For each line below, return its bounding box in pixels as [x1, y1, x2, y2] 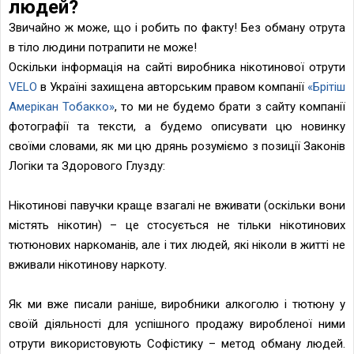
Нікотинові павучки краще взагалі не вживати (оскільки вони [9, 198, 345, 213]
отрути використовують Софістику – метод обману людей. [9, 336, 345, 351]
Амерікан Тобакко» [9, 99, 115, 114]
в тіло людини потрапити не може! [9, 40, 197, 55]
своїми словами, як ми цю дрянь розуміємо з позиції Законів [9, 138, 345, 153]
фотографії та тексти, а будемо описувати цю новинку [9, 119, 345, 134]
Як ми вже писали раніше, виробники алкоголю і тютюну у [9, 296, 345, 311]
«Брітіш [307, 79, 345, 94]
